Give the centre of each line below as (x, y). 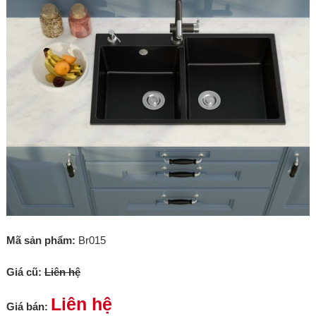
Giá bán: (27, 306)
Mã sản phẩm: (41, 240)
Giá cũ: (24, 272)
